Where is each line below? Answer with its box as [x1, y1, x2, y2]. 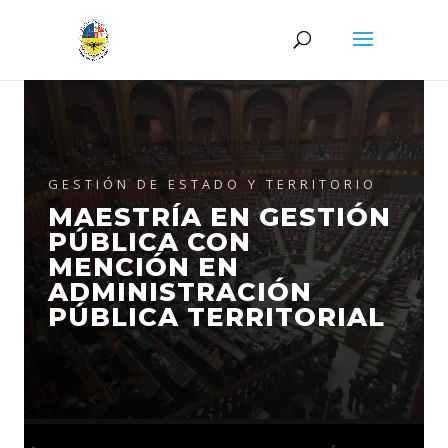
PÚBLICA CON [48, 226, 251, 257]
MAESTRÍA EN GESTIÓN [48, 201, 391, 232]
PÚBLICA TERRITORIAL [48, 301, 385, 332]
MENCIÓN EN [48, 251, 239, 282]
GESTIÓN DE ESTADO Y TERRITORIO [48, 175, 377, 193]
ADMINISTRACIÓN [48, 276, 312, 307]
